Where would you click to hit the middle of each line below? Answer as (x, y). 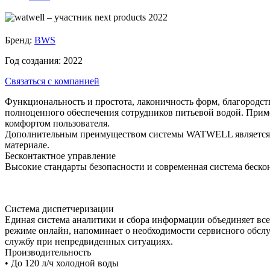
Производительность (48, 252)
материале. (27, 145)
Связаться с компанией (52, 81)
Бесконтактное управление (60, 155)
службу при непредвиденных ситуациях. (89, 241)
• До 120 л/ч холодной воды (62, 263)
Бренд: (20, 40)
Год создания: (34, 60)
